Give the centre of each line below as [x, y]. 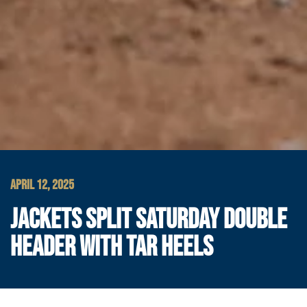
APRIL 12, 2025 [42, 185]
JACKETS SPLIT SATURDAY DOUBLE [149, 220]
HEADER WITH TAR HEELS [112, 248]
